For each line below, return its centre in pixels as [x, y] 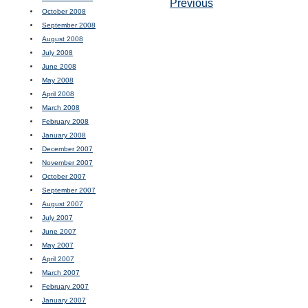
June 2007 [59, 231]
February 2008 [65, 121]
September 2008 [69, 25]
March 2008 [61, 108]
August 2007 [63, 204]
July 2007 [57, 218]
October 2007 [64, 176]
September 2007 [69, 190]
